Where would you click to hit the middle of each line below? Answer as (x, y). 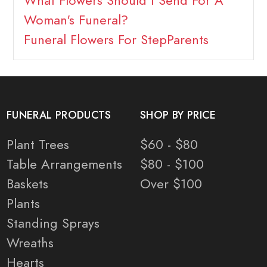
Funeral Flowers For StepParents (116, 40)
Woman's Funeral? (76, 20)
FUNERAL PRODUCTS (59, 115)
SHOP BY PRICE (178, 115)
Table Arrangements (64, 164)
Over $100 (171, 184)
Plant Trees (38, 145)
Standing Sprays (53, 223)
